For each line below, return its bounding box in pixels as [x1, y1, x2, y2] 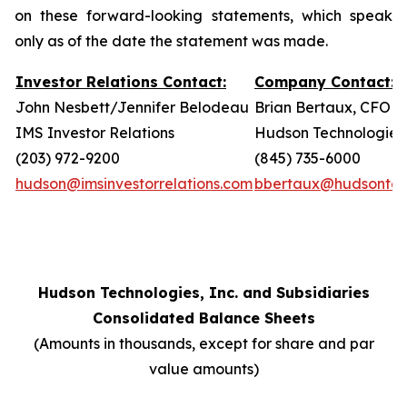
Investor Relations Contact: [15, 73, 226, 91]
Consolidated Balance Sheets [92, 309, 315, 327]
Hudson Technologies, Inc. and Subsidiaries [37, 283, 370, 302]
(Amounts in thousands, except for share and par [33, 334, 374, 352]
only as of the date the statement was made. [15, 32, 328, 50]
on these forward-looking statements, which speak [15, 6, 392, 25]
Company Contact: [254, 73, 394, 91]
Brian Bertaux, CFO [254, 98, 391, 116]
